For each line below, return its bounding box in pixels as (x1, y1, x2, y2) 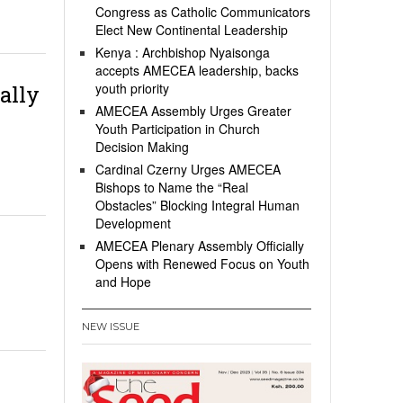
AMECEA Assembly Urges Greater (95, 102, 291, 120)
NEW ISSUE (82, 320, 139, 333)
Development (95, 214, 171, 232)
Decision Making (95, 138, 189, 156)
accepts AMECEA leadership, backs (95, 61, 299, 79)
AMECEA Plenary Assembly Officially (95, 237, 304, 255)
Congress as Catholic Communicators (95, 3, 310, 21)
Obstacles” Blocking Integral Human (95, 196, 300, 214)
